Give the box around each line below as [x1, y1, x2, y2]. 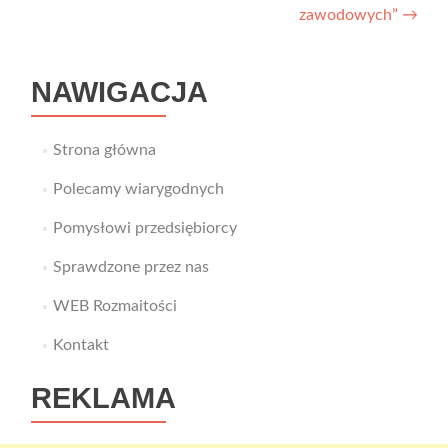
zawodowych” [299, 6, 402, 23]
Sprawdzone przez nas [52, 258, 209, 275]
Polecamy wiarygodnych [52, 180, 224, 197]
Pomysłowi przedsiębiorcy [52, 219, 237, 236]
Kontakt [52, 336, 109, 353]
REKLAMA [31, 381, 176, 414]
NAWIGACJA [31, 75, 208, 108]
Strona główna [52, 141, 156, 158]
